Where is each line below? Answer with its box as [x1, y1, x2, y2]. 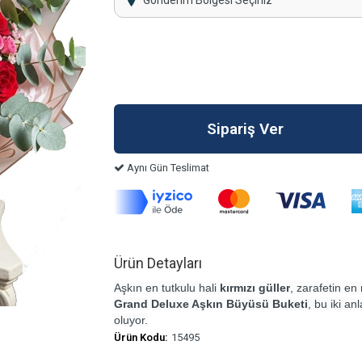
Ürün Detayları [113, 255, 202, 272]
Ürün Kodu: [113, 331, 168, 344]
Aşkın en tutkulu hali [113, 281, 220, 295]
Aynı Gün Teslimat [124, 162, 209, 175]
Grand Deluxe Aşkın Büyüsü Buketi [113, 297, 308, 311]
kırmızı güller [219, 281, 290, 295]
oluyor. [113, 314, 148, 327]
